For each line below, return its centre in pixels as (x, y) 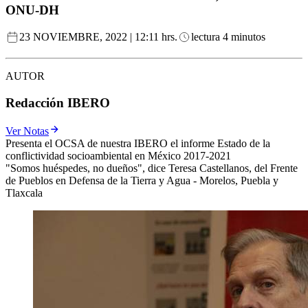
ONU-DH (32, 10)
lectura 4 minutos (228, 37)
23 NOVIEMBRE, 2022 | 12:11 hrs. (98, 37)
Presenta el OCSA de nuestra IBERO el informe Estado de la (138, 143)
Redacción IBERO (58, 103)
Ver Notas (27, 131)
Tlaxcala (24, 192)
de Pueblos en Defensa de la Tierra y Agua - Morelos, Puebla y (142, 180)
